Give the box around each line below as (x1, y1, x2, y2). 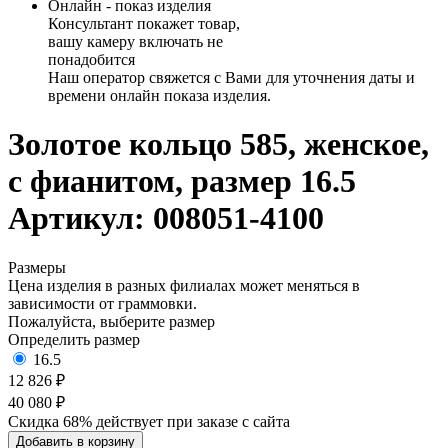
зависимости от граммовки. (8, 294, 197, 312)
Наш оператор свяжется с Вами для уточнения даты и (48, 69, 415, 86)
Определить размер (8, 330, 140, 348)
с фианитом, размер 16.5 (8, 163, 356, 200)
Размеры (8, 258, 66, 276)
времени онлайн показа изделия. (48, 87, 271, 104)
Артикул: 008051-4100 (8, 200, 324, 237)
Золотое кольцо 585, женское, (8, 126, 429, 163)
